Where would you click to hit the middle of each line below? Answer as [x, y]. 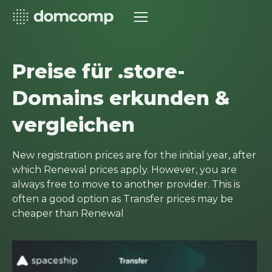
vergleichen [73, 125]
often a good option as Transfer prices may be [123, 199]
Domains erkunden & [121, 98]
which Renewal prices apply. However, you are [124, 170]
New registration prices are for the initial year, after [134, 155]
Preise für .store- [99, 71]
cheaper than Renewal [68, 213]
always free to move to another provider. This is [126, 184]
